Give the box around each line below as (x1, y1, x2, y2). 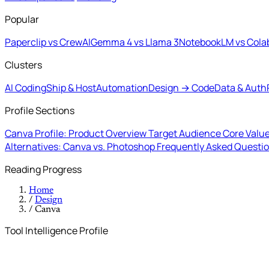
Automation (96, 81, 148, 94)
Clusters (5, 58, 42, 71)
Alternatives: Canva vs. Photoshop (5, 140, 157, 153)
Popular (5, 13, 39, 26)
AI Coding (5, 81, 46, 94)
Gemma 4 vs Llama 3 (91, 35, 179, 49)
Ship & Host (46, 81, 96, 94)
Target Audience (148, 127, 223, 140)
